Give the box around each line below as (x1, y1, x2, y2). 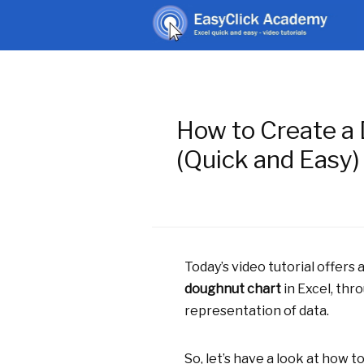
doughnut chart (184, 280, 281, 297)
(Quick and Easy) (176, 144, 360, 174)
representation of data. (184, 302, 329, 318)
